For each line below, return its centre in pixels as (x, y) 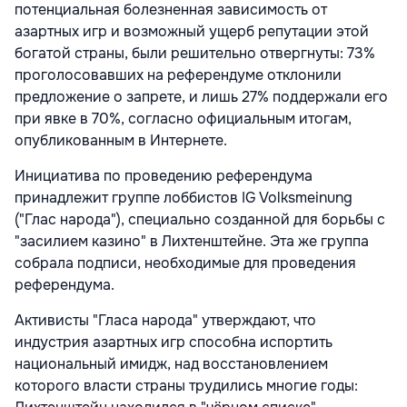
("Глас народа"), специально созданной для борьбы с (200, 220)
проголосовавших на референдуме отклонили (178, 75)
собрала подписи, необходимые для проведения (185, 263)
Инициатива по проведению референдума (164, 176)
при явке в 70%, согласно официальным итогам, (183, 119)
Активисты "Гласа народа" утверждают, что (165, 321)
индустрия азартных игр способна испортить (174, 342)
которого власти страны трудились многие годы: (186, 386)
